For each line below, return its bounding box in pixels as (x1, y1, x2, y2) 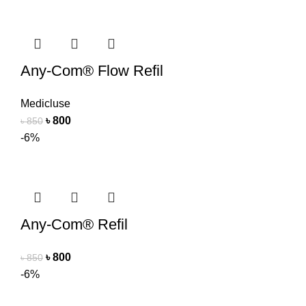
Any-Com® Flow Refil (20, 62, 163, 80)
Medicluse (20, 98, 70, 110)
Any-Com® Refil (20, 216, 128, 234)
